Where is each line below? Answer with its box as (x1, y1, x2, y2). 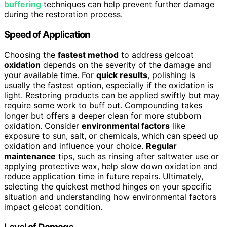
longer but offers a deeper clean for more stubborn (4, 110, 201, 121)
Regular (146, 141, 177, 152)
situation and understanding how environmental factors (4, 192, 216, 202)
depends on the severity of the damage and (41, 60, 211, 70)
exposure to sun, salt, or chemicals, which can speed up (4, 131, 218, 141)
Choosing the (4, 50, 58, 60)
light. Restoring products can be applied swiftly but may (4, 90, 220, 101)
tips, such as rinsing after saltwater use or (56, 151, 219, 162)
